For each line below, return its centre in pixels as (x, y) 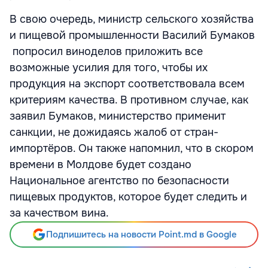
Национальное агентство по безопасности (119, 181)
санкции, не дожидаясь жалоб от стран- (114, 132)
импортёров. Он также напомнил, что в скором (132, 148)
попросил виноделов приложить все (106, 51)
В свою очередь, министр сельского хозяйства (132, 19)
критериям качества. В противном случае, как (129, 100)
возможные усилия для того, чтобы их (109, 68)
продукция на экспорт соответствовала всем (127, 84)
